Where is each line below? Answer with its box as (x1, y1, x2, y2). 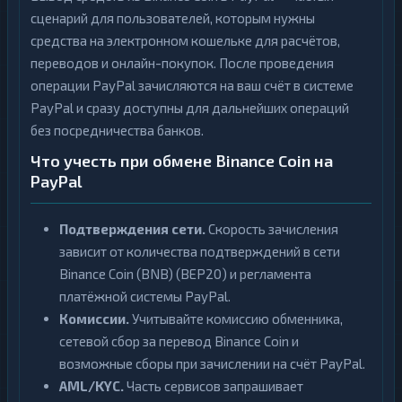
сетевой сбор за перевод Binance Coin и (59, 333, 299, 349)
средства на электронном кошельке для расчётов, (31, 32, 340, 48)
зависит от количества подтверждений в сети (59, 243, 340, 259)
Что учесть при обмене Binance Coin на (31, 151, 333, 170)
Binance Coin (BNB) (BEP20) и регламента (59, 266, 311, 282)
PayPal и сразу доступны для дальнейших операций (31, 100, 349, 116)
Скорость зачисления (205, 221, 338, 237)
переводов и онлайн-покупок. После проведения (31, 55, 334, 71)
